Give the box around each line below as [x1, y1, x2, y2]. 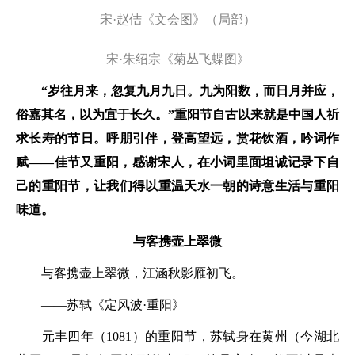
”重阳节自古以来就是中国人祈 [168, 108, 339, 121]
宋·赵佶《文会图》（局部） [99, 13, 256, 26]
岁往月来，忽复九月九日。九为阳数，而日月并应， [48, 84, 339, 97]
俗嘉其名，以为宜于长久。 [16, 108, 168, 121]
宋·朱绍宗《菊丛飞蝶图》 [105, 52, 250, 66]
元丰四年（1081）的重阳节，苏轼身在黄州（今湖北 [16, 330, 339, 343]
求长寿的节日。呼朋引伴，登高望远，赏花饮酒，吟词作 [16, 132, 339, 145]
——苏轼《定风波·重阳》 [16, 298, 185, 311]
